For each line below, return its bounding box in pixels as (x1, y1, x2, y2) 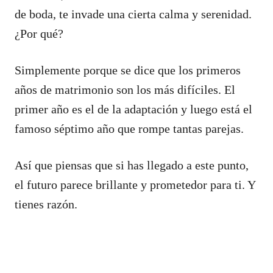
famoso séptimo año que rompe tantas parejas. (15, 121, 244, 135)
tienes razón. (15, 197, 77, 211)
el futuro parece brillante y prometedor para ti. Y (15, 177, 255, 191)
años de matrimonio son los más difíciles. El (15, 82, 235, 96)
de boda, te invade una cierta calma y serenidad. (15, 7, 252, 21)
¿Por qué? (15, 26, 63, 40)
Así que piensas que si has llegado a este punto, (15, 158, 249, 172)
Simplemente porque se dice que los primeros (15, 63, 241, 77)
